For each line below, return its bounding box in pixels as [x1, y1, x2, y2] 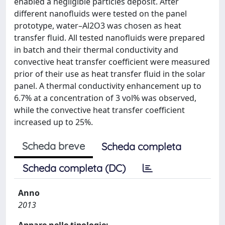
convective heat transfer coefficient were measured [14, 56, 210, 67]
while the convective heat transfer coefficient [14, 104, 185, 116]
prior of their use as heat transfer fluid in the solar [14, 68, 205, 79]
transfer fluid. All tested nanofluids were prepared [14, 32, 205, 43]
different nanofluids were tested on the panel [14, 8, 187, 19]
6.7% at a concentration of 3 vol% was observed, [14, 92, 196, 103]
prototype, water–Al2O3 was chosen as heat [14, 20, 181, 31]
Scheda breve [22, 140, 85, 152]
